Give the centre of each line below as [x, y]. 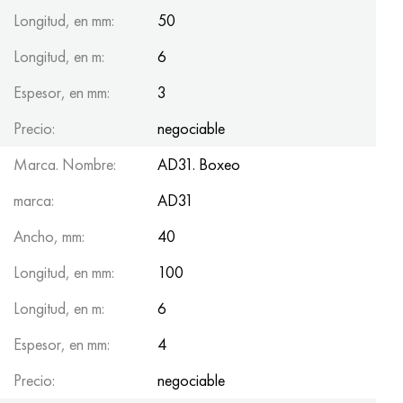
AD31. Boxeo [199, 164]
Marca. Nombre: [65, 164]
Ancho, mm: [49, 236]
